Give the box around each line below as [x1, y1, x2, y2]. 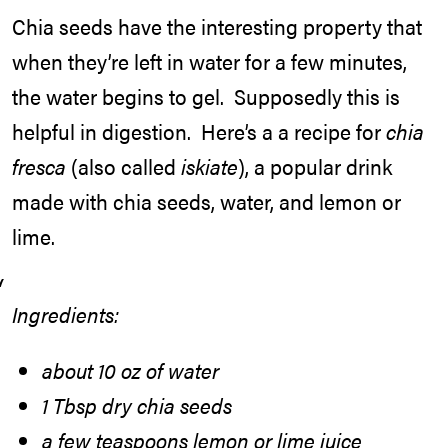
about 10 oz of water [42, 355, 219, 386]
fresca [12, 150, 66, 181]
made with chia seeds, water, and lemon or [12, 185, 401, 216]
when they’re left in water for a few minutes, [12, 45, 407, 76]
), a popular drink [238, 150, 392, 181]
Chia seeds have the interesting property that [12, 10, 422, 41]
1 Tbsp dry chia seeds [42, 390, 232, 421]
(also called [66, 150, 181, 181]
